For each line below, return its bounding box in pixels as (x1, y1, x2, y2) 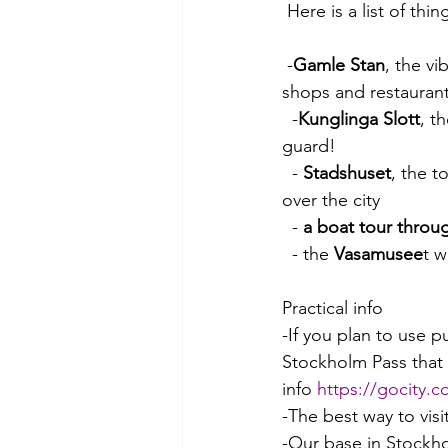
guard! (282, 135, 336, 157)
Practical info (282, 297, 383, 319)
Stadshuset (303, 162, 391, 184)
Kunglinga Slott (298, 108, 420, 130)
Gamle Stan (293, 54, 385, 76)
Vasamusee (334, 243, 423, 265)
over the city (282, 189, 380, 211)
